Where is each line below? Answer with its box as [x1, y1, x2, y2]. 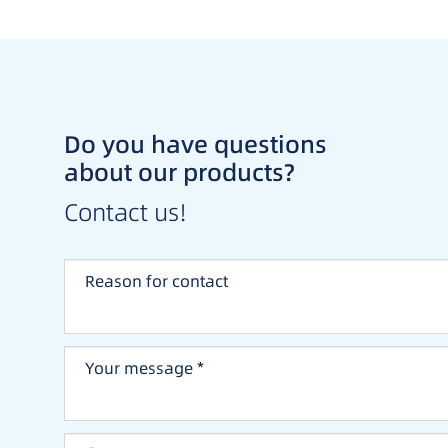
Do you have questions [64, 127, 327, 161]
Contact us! [64, 195, 187, 229]
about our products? [64, 155, 295, 189]
